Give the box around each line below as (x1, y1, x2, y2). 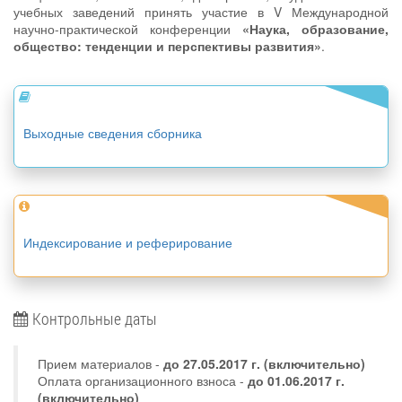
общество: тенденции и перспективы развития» (13, 37, 321, 55)
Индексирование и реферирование (23, 233, 232, 251)
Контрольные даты (29, 308, 157, 329)
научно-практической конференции (13, 20, 242, 38)
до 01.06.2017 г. (248, 371, 345, 389)
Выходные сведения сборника (23, 124, 202, 142)
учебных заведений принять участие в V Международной (13, 3, 389, 21)
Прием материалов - (38, 354, 163, 372)
